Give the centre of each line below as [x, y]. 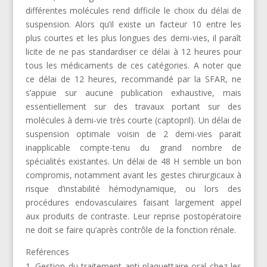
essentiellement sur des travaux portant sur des [133, 106]
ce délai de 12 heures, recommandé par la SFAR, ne [133, 79]
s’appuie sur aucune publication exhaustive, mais [133, 92]
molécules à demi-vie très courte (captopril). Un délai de [133, 120]
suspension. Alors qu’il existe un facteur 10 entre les [133, 24]
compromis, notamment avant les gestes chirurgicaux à [133, 175]
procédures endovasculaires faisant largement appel [133, 202]
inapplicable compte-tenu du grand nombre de [133, 147]
